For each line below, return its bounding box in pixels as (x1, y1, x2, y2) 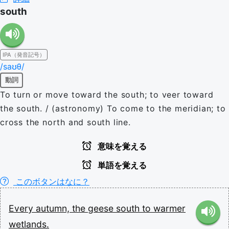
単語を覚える (96, 161, 147, 170)
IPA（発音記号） (3, 51, 45, 58)
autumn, (36, 202, 72, 214)
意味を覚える (96, 142, 147, 151)
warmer (153, 202, 186, 214)
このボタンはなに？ (13, 176, 89, 187)
